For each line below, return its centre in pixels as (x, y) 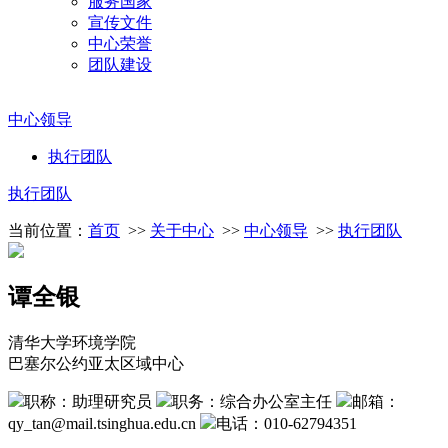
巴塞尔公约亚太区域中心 (96, 364)
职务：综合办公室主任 (252, 402)
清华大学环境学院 (72, 343)
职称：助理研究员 (88, 402)
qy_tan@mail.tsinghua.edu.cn (102, 424)
